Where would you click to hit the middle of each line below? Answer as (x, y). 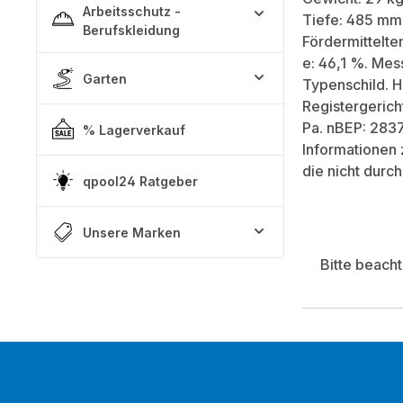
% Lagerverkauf (134, 130)
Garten (105, 78)
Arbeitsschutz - (132, 11)
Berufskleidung (131, 30)
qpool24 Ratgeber (140, 181)
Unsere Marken (132, 232)
